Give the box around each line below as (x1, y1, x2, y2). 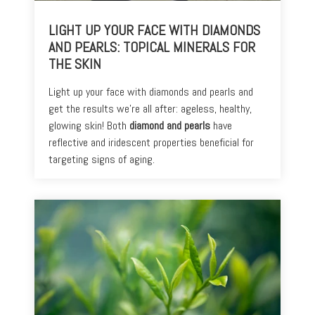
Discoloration (179, 12, 243, 27)
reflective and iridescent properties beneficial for (49, 135, 254, 150)
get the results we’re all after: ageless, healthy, (49, 101, 252, 117)
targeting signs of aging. (49, 152, 155, 167)
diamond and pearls (129, 118, 210, 134)
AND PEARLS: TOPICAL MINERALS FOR (49, 38, 255, 57)
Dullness (179, 64, 220, 79)
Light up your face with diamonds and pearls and (49, 84, 253, 100)
